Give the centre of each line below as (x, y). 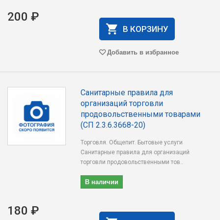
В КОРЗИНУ (145, 29)
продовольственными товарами (141, 114)
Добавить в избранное (143, 52)
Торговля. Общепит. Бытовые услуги (132, 142)
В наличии (102, 181)
